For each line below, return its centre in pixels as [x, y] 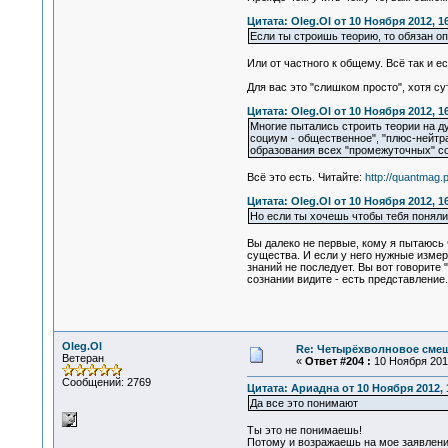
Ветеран [82, 358]
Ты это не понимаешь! [304, 430]
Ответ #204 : [337, 361]
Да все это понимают [303, 403]
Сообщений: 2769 [106, 382]
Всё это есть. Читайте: [305, 177]
